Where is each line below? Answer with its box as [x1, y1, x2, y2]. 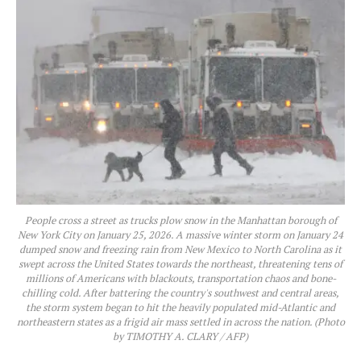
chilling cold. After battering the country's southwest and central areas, [22, 285, 339, 300]
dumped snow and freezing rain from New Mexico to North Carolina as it [19, 242, 342, 256]
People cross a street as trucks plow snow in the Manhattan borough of [24, 213, 337, 227]
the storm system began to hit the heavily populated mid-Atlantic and [26, 300, 335, 314]
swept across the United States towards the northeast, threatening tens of [19, 256, 342, 271]
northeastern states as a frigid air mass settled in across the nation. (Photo [16, 314, 345, 329]
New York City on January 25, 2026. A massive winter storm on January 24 [18, 227, 343, 242]
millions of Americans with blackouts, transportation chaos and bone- [25, 271, 336, 285]
